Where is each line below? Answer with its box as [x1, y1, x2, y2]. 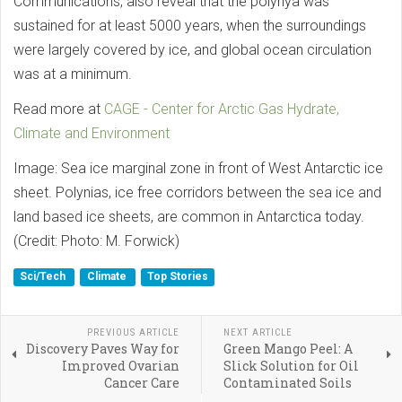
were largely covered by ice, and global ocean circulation [13, 40, 371, 58]
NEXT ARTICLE [223, 326, 293, 338]
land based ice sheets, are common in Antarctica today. [13, 207, 364, 225]
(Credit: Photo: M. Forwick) [13, 232, 179, 249]
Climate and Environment [13, 124, 170, 142]
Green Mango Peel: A [223, 339, 353, 357]
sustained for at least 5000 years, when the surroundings [13, 16, 366, 34]
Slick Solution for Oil [223, 356, 359, 374]
